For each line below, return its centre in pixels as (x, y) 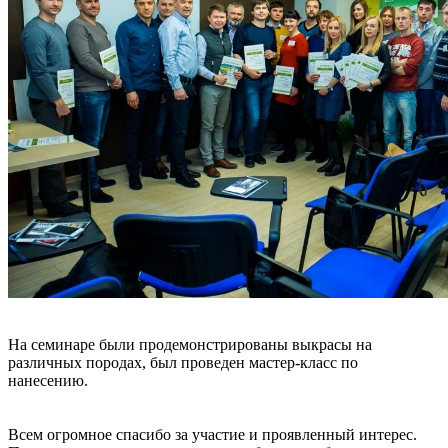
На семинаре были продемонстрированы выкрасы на (190, 344)
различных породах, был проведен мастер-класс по (183, 362)
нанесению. (48, 380)
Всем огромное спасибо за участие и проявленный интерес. (212, 434)
